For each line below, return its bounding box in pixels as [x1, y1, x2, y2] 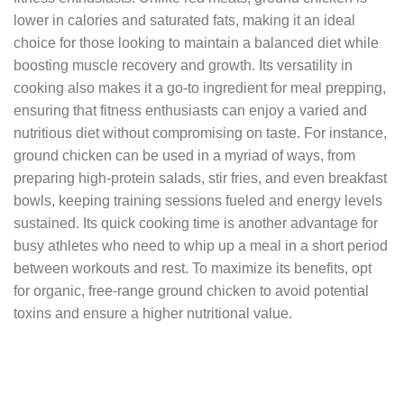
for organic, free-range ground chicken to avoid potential [14, 283, 369, 299]
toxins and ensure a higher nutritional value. [14, 306, 292, 322]
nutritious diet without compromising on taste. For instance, [14, 125, 387, 142]
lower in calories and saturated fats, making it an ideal [14, 13, 355, 29]
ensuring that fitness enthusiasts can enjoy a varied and [14, 103, 367, 119]
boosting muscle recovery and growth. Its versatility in [14, 58, 353, 74]
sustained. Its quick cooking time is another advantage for [14, 216, 378, 232]
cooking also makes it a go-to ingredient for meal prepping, [14, 80, 386, 96]
